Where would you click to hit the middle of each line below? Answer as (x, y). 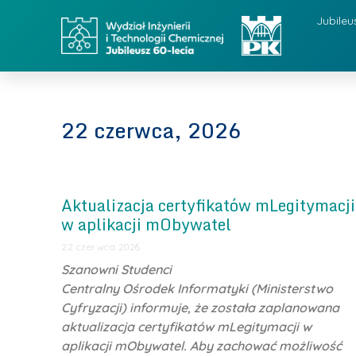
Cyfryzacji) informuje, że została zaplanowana (201, 308)
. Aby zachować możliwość (263, 346)
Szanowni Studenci (117, 269)
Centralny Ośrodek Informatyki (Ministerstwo (197, 288)
